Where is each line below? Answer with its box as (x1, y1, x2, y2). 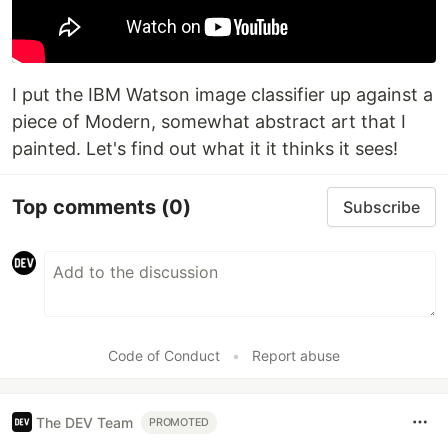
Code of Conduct (108, 347, 220, 365)
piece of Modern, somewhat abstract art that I (12, 111, 406, 133)
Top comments (12, 194, 161, 219)
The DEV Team (36, 413, 133, 431)
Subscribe (343, 197, 420, 218)
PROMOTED (149, 415, 210, 429)
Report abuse (252, 347, 340, 365)
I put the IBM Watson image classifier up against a (12, 84, 433, 106)
